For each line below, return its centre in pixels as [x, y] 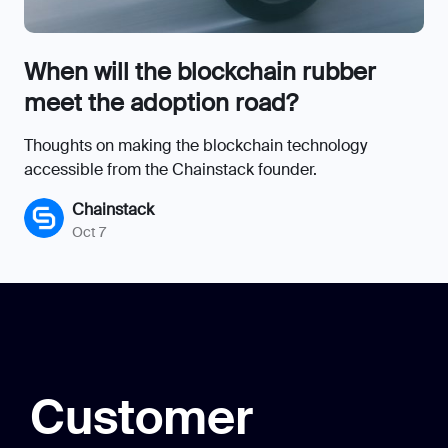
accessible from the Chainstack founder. [170, 169]
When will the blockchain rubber [200, 71]
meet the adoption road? [161, 102]
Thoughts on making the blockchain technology [195, 145]
